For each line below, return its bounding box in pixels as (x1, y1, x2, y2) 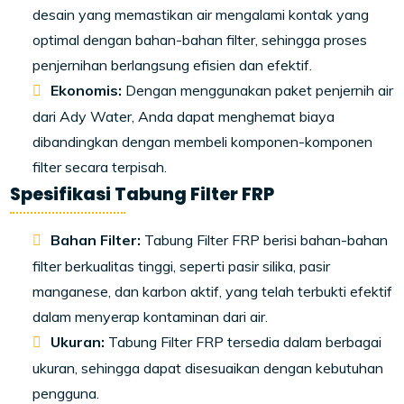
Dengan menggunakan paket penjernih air (122, 81, 394, 100)
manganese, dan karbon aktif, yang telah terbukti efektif (32, 282, 393, 301)
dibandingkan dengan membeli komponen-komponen (32, 133, 373, 151)
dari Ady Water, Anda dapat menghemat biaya (32, 107, 335, 126)
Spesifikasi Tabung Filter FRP (10, 182, 275, 207)
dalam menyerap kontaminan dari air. (32, 308, 269, 326)
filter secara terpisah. (32, 158, 168, 177)
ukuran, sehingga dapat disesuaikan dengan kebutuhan (32, 359, 384, 378)
